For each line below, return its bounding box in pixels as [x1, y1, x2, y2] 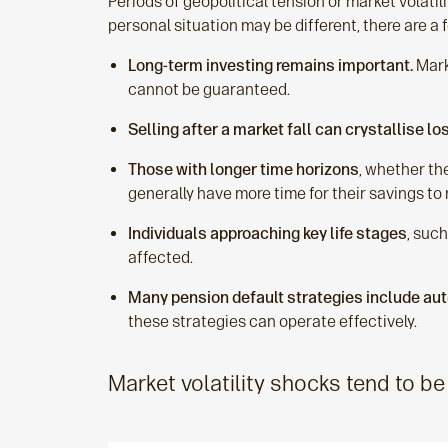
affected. [128, 248, 196, 267]
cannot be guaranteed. [128, 80, 290, 99]
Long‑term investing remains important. [128, 56, 413, 75]
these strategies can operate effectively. [128, 312, 420, 331]
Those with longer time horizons [128, 160, 359, 179]
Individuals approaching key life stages [128, 224, 407, 243]
